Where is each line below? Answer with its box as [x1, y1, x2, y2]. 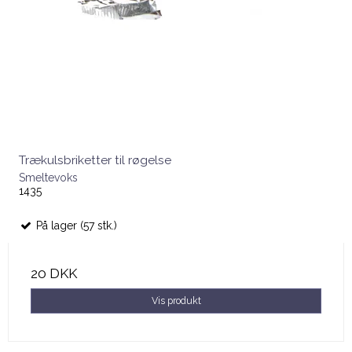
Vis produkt [151, 295, 201, 307]
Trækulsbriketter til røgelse [19, 152, 171, 168]
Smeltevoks [19, 171, 78, 185]
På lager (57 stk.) [33, 219, 117, 233]
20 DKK [31, 266, 77, 282]
